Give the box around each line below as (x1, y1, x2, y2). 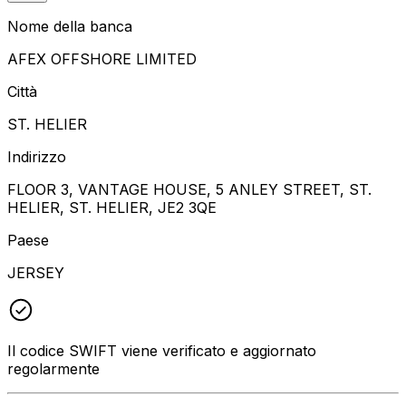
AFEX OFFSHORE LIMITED (7, 49, 197, 68)
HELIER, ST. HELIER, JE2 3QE (7, 198, 217, 217)
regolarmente (7, 359, 100, 378)
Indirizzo (7, 147, 66, 166)
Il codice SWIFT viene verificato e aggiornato (7, 341, 316, 360)
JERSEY (7, 263, 64, 282)
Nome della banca (7, 16, 132, 35)
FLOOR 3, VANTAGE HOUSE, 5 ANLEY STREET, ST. (7, 179, 372, 198)
